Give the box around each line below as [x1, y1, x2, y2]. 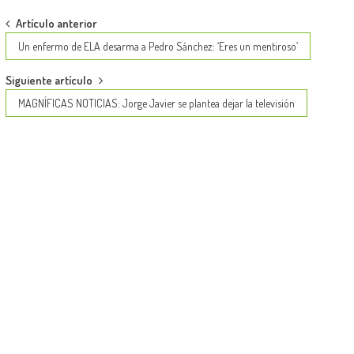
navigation [4, 38, 83, 70]
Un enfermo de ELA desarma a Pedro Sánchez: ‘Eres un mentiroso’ [17, 40, 298, 54]
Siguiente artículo [5, 73, 92, 88]
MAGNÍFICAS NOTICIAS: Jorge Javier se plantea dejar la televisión [17, 96, 295, 111]
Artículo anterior [15, 16, 97, 32]
